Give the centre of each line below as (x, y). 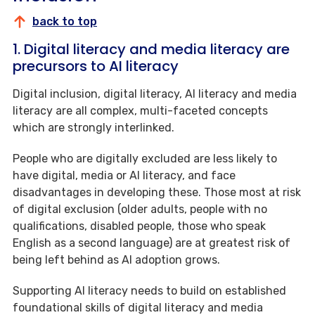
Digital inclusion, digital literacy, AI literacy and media (155, 94)
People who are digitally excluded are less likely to (145, 159)
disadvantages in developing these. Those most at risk (157, 193)
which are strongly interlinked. (94, 128)
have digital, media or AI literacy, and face (124, 176)
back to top (65, 22)
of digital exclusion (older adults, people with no (140, 210)
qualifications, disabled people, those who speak (139, 226)
